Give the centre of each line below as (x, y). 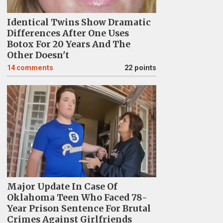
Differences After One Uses (68, 33)
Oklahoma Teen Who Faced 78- (77, 198)
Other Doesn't (38, 55)
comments (35, 68)
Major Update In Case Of (62, 187)
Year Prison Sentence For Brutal (79, 209)
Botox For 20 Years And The (68, 44)
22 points (140, 68)
